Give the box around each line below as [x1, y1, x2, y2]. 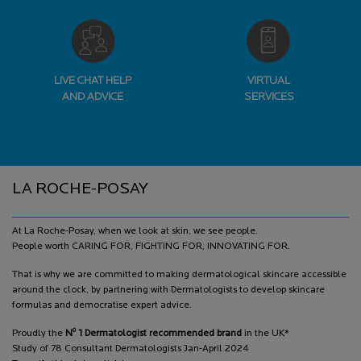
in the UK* [242, 328, 289, 338]
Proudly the [12, 328, 65, 338]
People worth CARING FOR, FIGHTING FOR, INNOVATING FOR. [12, 241, 290, 251]
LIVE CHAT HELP [53, 74, 131, 87]
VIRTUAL [247, 74, 290, 87]
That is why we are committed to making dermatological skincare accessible [12, 269, 346, 280]
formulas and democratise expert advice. [12, 300, 192, 310]
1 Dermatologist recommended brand [76, 328, 242, 338]
